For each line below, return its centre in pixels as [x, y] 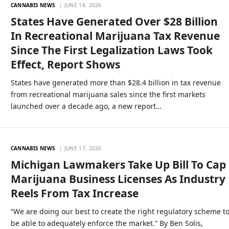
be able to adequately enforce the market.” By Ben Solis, [107, 223]
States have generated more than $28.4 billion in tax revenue [116, 82]
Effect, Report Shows [66, 64]
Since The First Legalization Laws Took [112, 50]
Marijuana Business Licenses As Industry [118, 179]
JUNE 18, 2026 [83, 5]
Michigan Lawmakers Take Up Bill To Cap [119, 164]
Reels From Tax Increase [75, 193]
